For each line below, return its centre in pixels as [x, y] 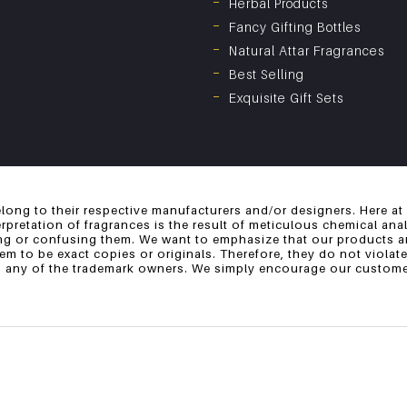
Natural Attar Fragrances [307, 51]
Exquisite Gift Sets [286, 98]
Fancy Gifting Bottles [295, 27]
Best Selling [267, 74]
